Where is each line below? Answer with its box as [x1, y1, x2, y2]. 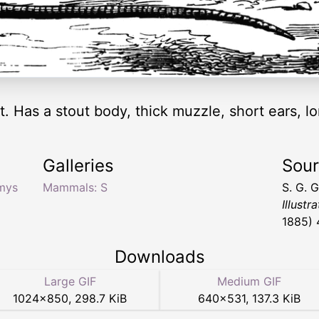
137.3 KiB [252, 291, 300, 306]
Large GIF [43, 274, 96, 289]
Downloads [114, 246, 205, 268]
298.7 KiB [75, 291, 127, 306]
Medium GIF [217, 274, 281, 289]
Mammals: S [43, 180, 108, 195]
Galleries [43, 155, 114, 177]
